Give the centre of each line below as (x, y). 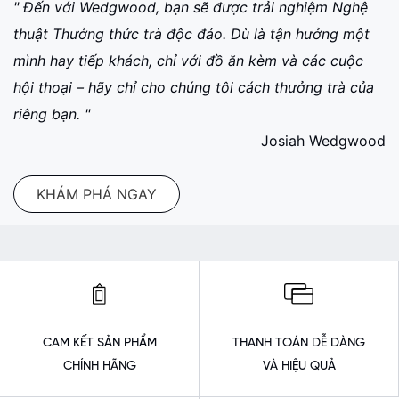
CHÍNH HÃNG (99, 366)
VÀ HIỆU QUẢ (299, 366)
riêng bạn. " (52, 114)
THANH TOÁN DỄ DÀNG (299, 343)
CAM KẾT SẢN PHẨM (99, 343)
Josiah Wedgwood (323, 141)
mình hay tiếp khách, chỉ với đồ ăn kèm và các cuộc (188, 61)
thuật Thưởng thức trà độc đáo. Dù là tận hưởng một (191, 34)
